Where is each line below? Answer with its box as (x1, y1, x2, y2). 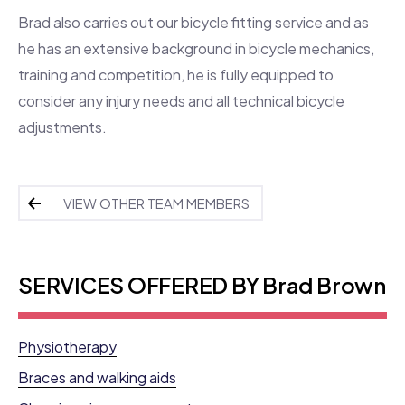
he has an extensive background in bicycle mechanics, (18, 38, 374, 58)
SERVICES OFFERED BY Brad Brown (18, 270, 386, 298)
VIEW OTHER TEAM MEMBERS (63, 193, 250, 212)
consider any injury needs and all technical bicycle (18, 90, 344, 110)
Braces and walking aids (18, 368, 176, 388)
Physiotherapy (18, 337, 117, 357)
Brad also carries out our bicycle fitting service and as (18, 12, 369, 32)
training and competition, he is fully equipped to (18, 64, 334, 84)
